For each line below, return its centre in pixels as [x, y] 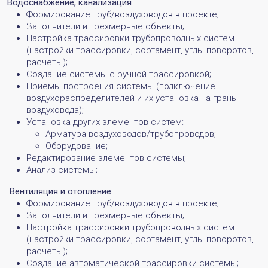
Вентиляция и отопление [60, 191]
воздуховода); [55, 110]
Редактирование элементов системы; [106, 158]
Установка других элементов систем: [105, 122]
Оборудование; [77, 146]
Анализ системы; [62, 170]
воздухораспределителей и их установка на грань [131, 98]
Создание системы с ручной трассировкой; [119, 74]
